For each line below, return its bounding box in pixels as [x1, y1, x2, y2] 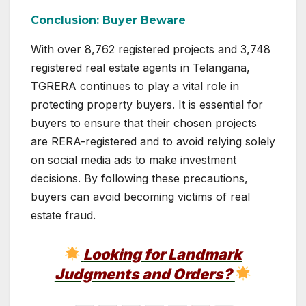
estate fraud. [31, 208, 96, 222]
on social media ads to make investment [31, 153, 236, 167]
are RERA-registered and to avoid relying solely [31, 135, 275, 148]
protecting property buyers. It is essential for [31, 98, 263, 111]
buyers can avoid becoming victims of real [31, 190, 250, 204]
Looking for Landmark [83, 245, 242, 263]
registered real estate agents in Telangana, [31, 61, 250, 74]
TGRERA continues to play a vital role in [31, 79, 239, 93]
